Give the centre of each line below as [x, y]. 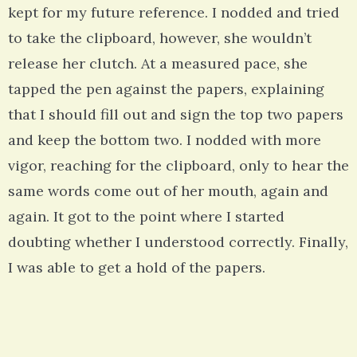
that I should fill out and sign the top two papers [176, 115]
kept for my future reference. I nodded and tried [174, 13]
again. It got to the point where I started [146, 217]
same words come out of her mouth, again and [168, 191]
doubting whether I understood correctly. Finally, [178, 242]
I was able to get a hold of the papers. [137, 268]
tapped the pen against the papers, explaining [166, 89]
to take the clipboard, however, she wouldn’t [160, 38]
